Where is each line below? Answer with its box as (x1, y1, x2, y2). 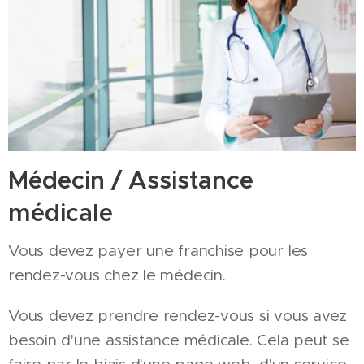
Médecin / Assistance (8, 165, 253, 197)
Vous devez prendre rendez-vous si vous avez (8, 306, 348, 326)
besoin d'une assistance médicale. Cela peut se (8, 331, 349, 350)
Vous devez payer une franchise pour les (8, 241, 309, 261)
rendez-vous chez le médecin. (8, 266, 226, 285)
